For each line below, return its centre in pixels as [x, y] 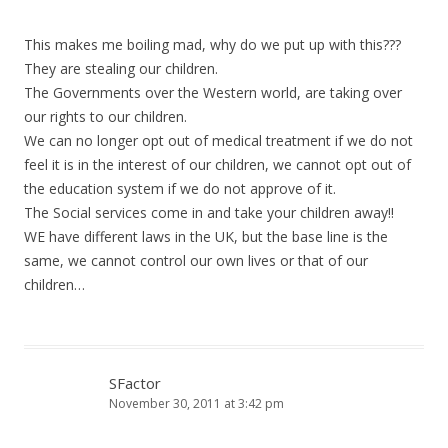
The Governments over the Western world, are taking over [213, 92]
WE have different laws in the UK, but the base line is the [206, 236]
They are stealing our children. [121, 68]
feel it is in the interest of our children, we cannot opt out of [217, 164]
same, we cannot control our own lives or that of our [196, 260]
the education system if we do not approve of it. [180, 188]
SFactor [135, 383]
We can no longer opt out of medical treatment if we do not [218, 140]
